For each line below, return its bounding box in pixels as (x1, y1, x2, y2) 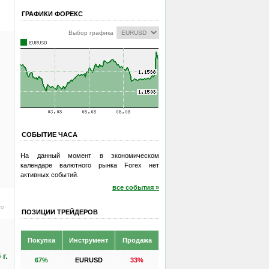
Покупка (28, 236, 55, 244)
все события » (112, 184, 159, 191)
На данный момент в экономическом (20, 151, 159, 159)
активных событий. (20, 171, 79, 178)
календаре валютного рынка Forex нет (20, 161, 159, 169)
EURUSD (74, 256, 103, 264)
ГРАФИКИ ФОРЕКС (22, 10, 83, 17)
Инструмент (69, 236, 108, 244)
